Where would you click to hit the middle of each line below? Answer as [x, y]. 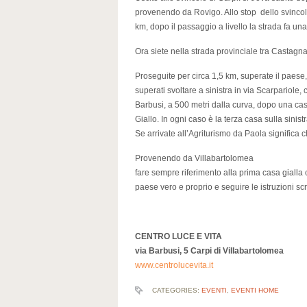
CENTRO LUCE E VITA [179, 236]
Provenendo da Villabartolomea [194, 158]
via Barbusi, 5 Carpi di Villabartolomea [209, 251]
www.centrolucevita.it [174, 265]
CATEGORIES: [177, 290]
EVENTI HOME [255, 290]
